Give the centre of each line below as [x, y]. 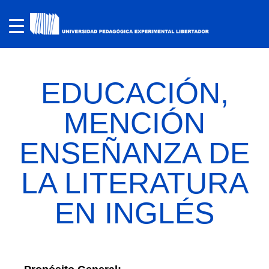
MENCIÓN [134, 123]
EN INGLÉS [134, 213]
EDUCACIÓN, [134, 93]
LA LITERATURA [134, 183]
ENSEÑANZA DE [134, 153]
